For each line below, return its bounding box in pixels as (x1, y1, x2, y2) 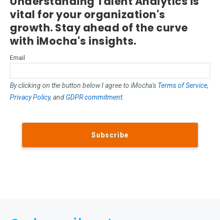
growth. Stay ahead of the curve (10, 21, 188, 35)
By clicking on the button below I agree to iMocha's (10, 82, 158, 90)
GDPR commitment (66, 93, 122, 102)
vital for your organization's (10, 7, 165, 22)
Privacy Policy (10, 93, 50, 102)
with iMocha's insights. (10, 34, 137, 49)
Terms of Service (158, 82, 207, 90)
